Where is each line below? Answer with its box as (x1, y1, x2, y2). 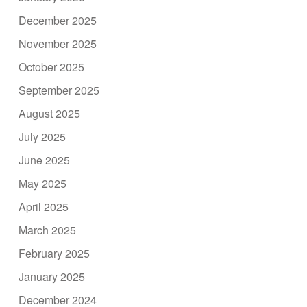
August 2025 (19, 106, 81, 122)
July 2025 (19, 129, 66, 145)
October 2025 (19, 59, 85, 75)
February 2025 (19, 245, 90, 262)
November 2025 (19, 36, 97, 52)
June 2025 (19, 152, 71, 169)
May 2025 (19, 175, 67, 192)
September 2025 (19, 82, 100, 99)
